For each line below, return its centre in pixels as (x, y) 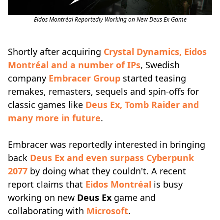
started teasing (153, 78)
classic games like (47, 105)
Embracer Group (84, 78)
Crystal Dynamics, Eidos (155, 52)
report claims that (47, 184)
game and (134, 197)
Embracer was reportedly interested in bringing (107, 144)
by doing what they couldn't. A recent (107, 171)
